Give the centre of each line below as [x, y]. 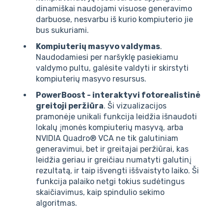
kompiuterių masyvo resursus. [91, 79]
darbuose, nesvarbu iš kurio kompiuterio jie [114, 19]
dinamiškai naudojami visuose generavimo [114, 8]
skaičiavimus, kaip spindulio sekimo [100, 192]
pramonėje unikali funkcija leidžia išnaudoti [116, 117]
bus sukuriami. [62, 30]
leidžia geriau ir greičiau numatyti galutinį [114, 160]
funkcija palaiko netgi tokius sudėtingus [110, 182]
